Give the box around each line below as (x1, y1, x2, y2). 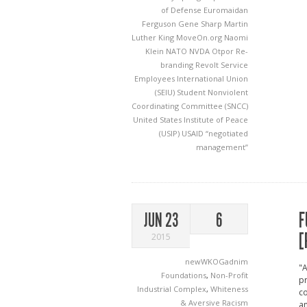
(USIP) (159, 128, 182, 138)
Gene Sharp (178, 19, 224, 29)
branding (160, 60, 195, 70)
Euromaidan (204, 5, 248, 15)
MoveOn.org (176, 32, 224, 42)
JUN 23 (144, 209, 178, 232)
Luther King (132, 32, 176, 42)
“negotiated (206, 128, 248, 138)
